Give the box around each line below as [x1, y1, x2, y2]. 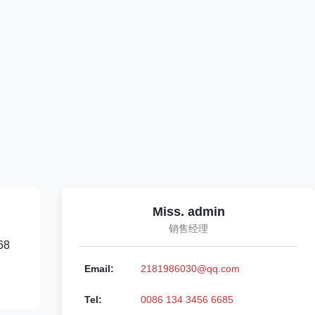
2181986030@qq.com [141, 263, 240, 274]
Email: [84, 263, 114, 274]
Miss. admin [152, 205, 225, 219]
